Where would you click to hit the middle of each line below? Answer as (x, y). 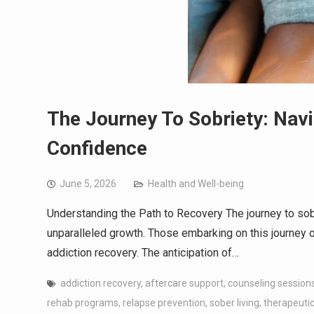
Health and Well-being (196, 183)
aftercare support (184, 283)
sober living (234, 302)
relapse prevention (164, 302)
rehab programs (83, 302)
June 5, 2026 (88, 183)
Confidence (97, 148)
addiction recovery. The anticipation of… (143, 252)
